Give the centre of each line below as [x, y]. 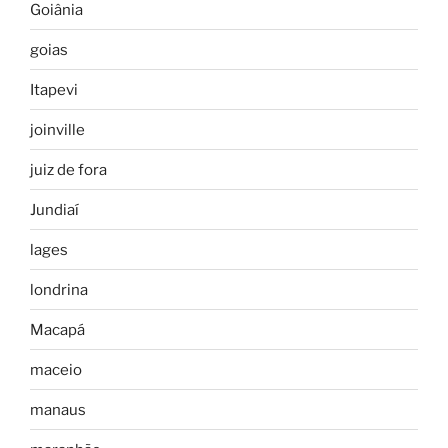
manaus [58, 409]
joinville [57, 129]
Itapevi [54, 89]
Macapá [57, 329]
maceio [56, 369]
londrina [59, 289]
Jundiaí [54, 209]
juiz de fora [68, 169]
